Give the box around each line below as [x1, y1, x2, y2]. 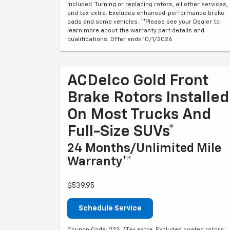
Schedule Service [79, 205, 142, 212]
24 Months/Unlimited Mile [67, 142, 221, 155]
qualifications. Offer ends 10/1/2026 [67, 36, 172, 43]
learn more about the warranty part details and [67, 28, 204, 34]
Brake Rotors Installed [67, 90, 229, 106]
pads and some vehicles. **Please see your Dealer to [67, 19, 220, 25]
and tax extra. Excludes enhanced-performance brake [67, 10, 224, 16]
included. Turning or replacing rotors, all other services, [67, 2, 228, 8]
